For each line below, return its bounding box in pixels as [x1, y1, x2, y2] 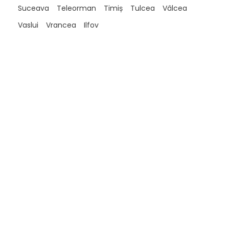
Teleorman [57, 3, 96, 13]
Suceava [18, 3, 49, 13]
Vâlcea [163, 3, 187, 13]
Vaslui [18, 20, 38, 30]
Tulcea [130, 3, 155, 13]
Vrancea [46, 20, 76, 30]
